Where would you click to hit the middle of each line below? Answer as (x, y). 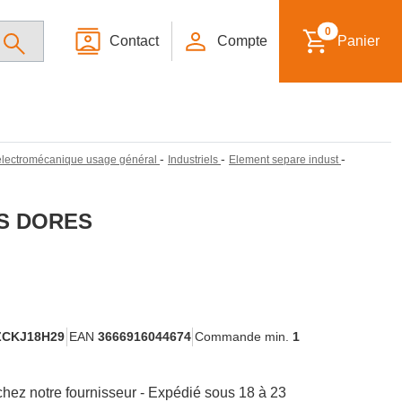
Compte (242, 41)
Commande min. (243, 336)
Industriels (193, 159)
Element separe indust (284, 159)
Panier (359, 41)
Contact (135, 41)
